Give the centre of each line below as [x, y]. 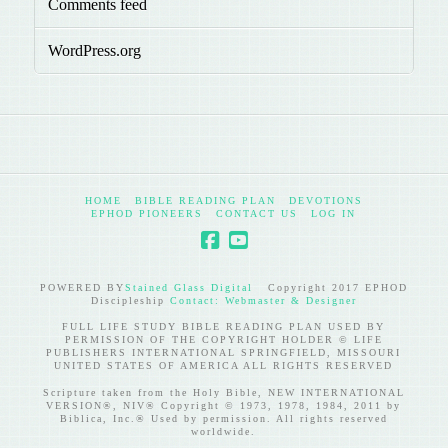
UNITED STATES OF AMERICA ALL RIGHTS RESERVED [224, 366]
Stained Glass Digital [188, 288]
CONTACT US [257, 214]
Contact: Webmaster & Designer [263, 301]
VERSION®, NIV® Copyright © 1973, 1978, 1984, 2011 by [224, 405]
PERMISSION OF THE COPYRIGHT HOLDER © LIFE [223, 340]
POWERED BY [82, 288]
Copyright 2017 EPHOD [330, 288]
